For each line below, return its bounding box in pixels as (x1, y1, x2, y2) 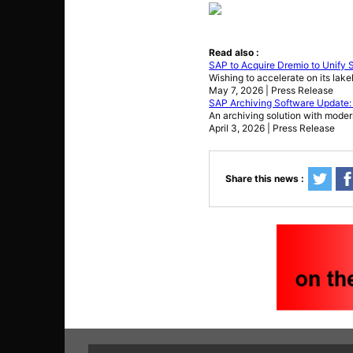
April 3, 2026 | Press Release (209, 121, 336, 134)
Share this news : (225, 172, 305, 184)
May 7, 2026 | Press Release (209, 84, 334, 96)
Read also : (209, 46, 260, 58)
